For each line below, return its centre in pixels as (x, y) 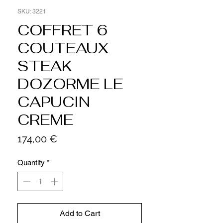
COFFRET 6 (62, 30)
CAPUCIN (54, 102)
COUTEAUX (63, 48)
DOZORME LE (70, 84)
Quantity (31, 163)
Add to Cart (80, 213)
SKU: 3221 (32, 11)
